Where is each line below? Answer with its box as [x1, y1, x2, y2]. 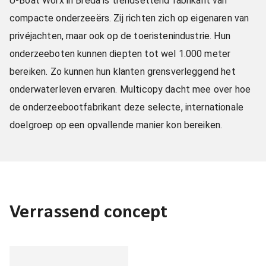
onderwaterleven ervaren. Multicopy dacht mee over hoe [9, 84, 251, 95]
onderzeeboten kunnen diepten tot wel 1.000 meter [9, 48, 231, 59]
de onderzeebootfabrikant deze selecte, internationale [9, 102, 243, 113]
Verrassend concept [9, 203, 168, 222]
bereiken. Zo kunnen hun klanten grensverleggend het [9, 66, 236, 77]
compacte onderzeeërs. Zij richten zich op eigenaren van [9, 12, 249, 24]
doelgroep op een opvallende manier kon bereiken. [9, 119, 223, 131]
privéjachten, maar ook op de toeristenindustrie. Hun [9, 30, 230, 42]
